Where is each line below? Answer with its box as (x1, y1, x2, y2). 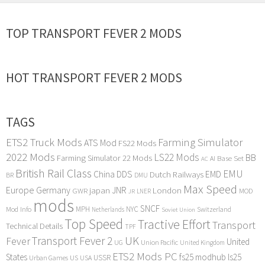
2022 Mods (6, 150, 55, 164)
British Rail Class (15, 166, 92, 181)
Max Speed (183, 181, 237, 198)
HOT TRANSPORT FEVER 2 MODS (6, 69, 182, 86)
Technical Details (6, 221, 63, 232)
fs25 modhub (179, 251, 226, 263)
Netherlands (92, 205, 124, 214)
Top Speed (64, 215, 123, 234)
